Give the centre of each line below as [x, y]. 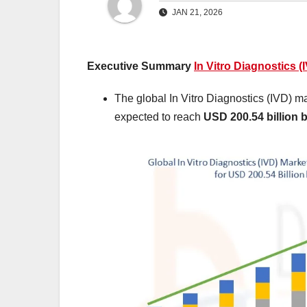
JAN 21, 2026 [196, 13]
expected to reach [159, 117]
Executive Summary [140, 66]
